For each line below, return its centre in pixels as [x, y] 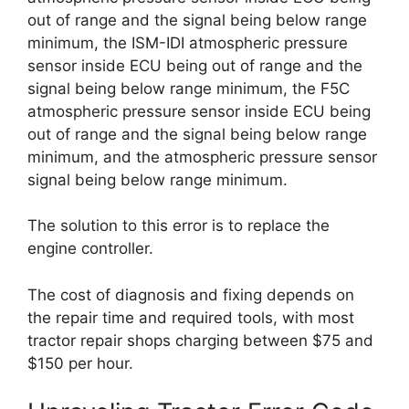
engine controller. [90, 248]
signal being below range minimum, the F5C [189, 88]
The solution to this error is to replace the [178, 225]
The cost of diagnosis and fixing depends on [191, 294]
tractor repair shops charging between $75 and [200, 340]
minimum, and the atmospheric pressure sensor [202, 157]
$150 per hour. [80, 363]
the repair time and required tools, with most [191, 317]
